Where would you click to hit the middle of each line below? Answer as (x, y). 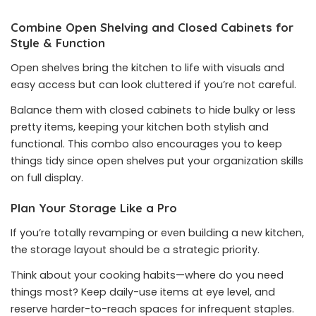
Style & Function (58, 43)
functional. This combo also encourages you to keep (146, 144)
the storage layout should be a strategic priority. (135, 250)
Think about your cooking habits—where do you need (147, 275)
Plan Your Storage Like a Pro (94, 208)
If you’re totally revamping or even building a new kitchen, (157, 233)
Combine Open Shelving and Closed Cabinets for (152, 27)
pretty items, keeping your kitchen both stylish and (140, 127)
